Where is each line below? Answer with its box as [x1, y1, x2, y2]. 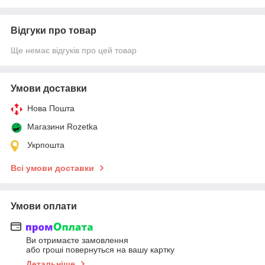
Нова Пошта [27, 103, 75, 113]
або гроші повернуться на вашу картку [26, 245, 174, 255]
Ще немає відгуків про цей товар [11, 45, 137, 55]
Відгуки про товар [11, 25, 96, 35]
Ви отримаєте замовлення [26, 235, 128, 245]
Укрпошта [27, 140, 64, 150]
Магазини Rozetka [27, 121, 98, 131]
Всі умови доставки [11, 163, 94, 173]
